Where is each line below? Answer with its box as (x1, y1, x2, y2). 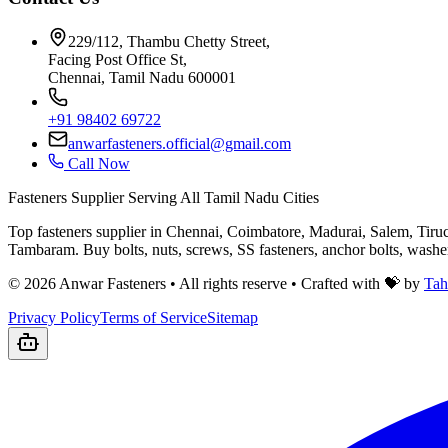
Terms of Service (100, 309, 207, 327)
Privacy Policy (8, 309, 100, 327)
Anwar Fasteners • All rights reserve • (56, 275, 297, 293)
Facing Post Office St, (48, 51, 187, 69)
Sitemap (207, 309, 258, 327)
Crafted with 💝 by (301, 275, 420, 293)
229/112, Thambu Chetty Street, (68, 33, 270, 51)
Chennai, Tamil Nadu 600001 (48, 69, 236, 87)
